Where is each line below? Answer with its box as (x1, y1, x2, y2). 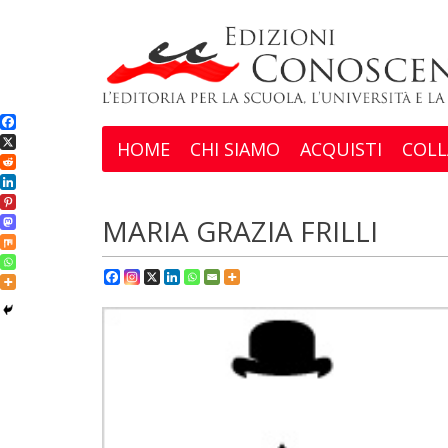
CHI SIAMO (190, 136, 280, 161)
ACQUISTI (300, 136, 382, 161)
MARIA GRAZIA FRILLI (102, 211, 378, 250)
